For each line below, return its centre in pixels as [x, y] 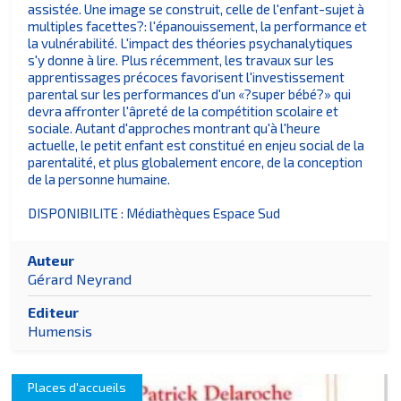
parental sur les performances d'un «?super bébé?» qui [190, 94]
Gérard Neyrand [80, 278]
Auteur [51, 260]
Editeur [54, 312]
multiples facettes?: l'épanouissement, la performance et [198, 26]
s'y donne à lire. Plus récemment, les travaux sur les [181, 60]
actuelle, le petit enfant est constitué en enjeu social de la [196, 145]
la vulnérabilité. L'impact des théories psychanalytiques [191, 43]
